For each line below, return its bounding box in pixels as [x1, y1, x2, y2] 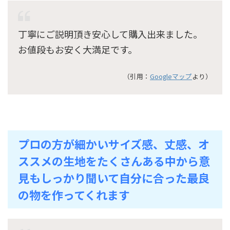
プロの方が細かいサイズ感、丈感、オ [18, 135, 209, 152]
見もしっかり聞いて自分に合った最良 [18, 169, 209, 186]
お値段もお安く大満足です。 [18, 42, 137, 56]
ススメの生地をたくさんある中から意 [18, 152, 210, 169]
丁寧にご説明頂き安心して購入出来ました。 [18, 27, 202, 41]
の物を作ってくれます [18, 186, 130, 203]
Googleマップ [150, 71, 192, 81]
